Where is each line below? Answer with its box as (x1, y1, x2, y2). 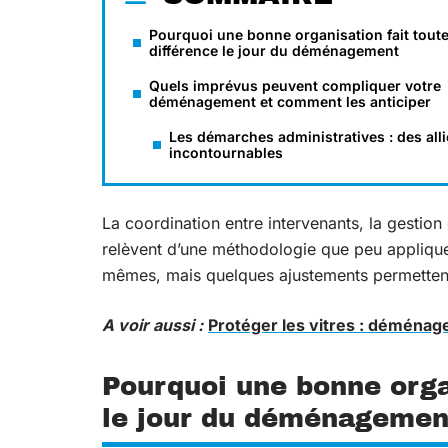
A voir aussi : (102, 315, 203, 335)
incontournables (169, 144, 283, 161)
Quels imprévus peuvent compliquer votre (149, 77, 441, 94)
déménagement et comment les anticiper (149, 93, 431, 110)
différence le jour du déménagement (149, 42, 399, 59)
